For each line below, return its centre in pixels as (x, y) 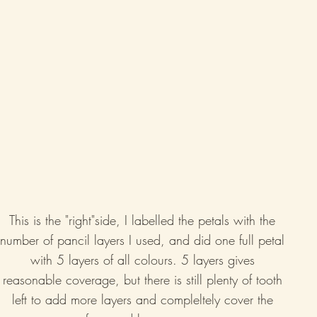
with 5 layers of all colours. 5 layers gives (144, 259)
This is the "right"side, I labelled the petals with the (144, 220)
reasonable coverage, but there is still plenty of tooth (144, 279)
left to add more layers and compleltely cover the (144, 299)
